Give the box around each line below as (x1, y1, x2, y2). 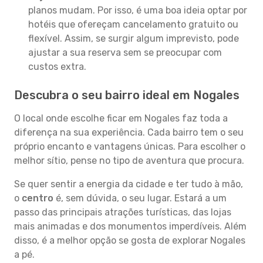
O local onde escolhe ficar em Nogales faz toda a (14, 113, 228, 124)
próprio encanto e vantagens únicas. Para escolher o (14, 141, 245, 152)
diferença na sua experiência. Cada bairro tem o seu (14, 127, 244, 138)
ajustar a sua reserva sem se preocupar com (28, 47, 222, 58)
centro (22, 193, 53, 204)
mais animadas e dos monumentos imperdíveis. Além (14, 221, 247, 232)
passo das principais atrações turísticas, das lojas (14, 207, 231, 218)
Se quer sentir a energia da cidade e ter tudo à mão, (14, 178, 243, 190)
